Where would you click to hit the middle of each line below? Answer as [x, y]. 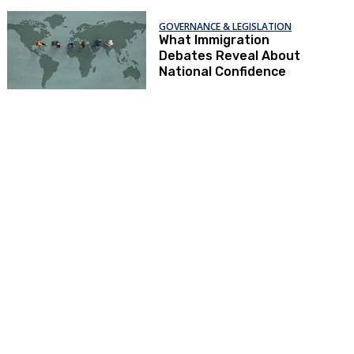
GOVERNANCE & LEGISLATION [226, 26]
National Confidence [223, 72]
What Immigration [215, 40]
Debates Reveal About [230, 56]
